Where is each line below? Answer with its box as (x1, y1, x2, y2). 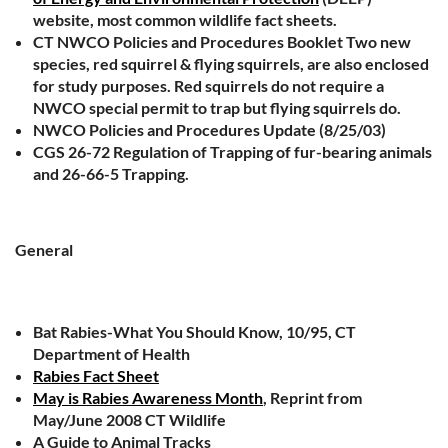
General (15, 240, 73, 259)
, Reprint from (263, 388, 362, 407)
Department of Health (33, 344, 190, 363)
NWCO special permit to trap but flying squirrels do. (33, 98, 401, 117)
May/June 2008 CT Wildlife (33, 410, 226, 429)
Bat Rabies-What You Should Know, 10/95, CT (33, 322, 356, 341)
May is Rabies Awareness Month (33, 388, 263, 407)
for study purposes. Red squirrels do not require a (33, 76, 384, 95)
